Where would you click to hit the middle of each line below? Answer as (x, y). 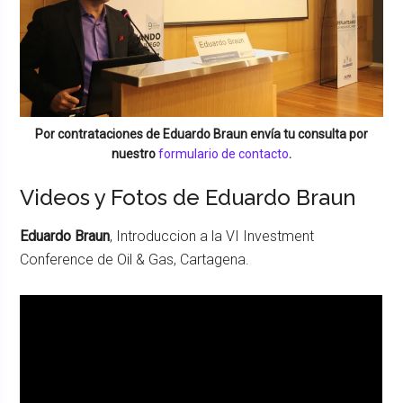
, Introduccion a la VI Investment (212, 236)
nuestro (135, 153)
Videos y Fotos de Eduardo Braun (188, 197)
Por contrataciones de (99, 134)
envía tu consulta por (308, 134)
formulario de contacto (224, 153)
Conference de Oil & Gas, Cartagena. (135, 259)
